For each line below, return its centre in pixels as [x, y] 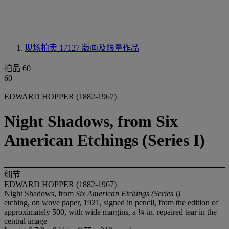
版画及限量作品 [110, 48]
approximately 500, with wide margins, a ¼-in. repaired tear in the [110, 212]
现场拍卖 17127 [53, 48]
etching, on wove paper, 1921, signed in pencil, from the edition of [111, 202]
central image [26, 221]
